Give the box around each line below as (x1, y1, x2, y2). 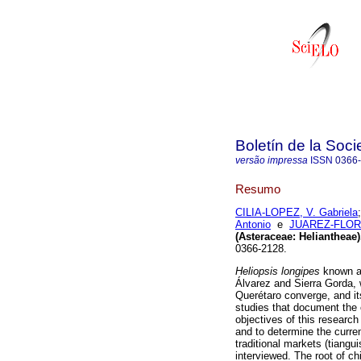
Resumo (235, 181, 280, 196)
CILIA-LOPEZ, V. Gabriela (235, 206, 358, 219)
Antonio (235, 218, 271, 231)
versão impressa (235, 155, 308, 166)
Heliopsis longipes (235, 265, 323, 278)
